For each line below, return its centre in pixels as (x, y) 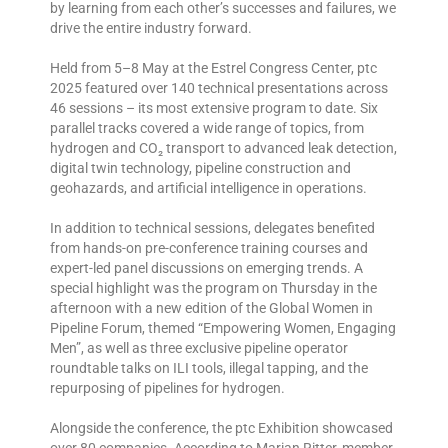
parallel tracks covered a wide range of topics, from (207, 127)
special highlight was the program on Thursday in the (213, 287)
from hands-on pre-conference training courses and (209, 247)
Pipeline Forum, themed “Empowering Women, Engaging (223, 327)
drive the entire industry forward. (151, 27)
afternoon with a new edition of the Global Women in (211, 307)
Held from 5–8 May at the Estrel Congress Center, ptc (213, 67)
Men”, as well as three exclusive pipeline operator (199, 347)
